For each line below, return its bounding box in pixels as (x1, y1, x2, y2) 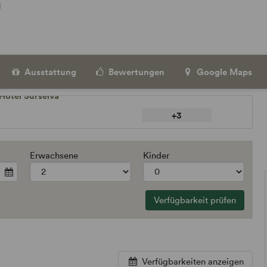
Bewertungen (106, 66, 164, 77)
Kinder (142, 149, 169, 161)
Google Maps (194, 66, 252, 77)
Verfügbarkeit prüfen (153, 194, 236, 206)
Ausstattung (22, 66, 76, 77)
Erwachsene (30, 149, 79, 161)
